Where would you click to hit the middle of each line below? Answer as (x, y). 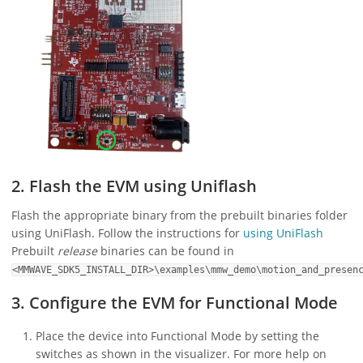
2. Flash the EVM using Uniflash (134, 186)
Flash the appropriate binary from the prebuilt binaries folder (179, 216)
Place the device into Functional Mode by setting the (177, 336)
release (77, 251)
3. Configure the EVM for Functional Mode (175, 303)
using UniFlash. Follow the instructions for (127, 233)
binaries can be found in (166, 251)
